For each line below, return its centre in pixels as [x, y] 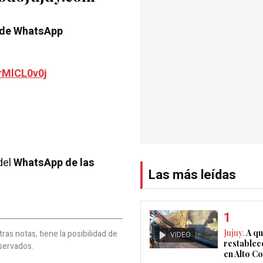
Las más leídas [192, 175]
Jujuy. [235, 232]
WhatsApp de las [54, 163]
